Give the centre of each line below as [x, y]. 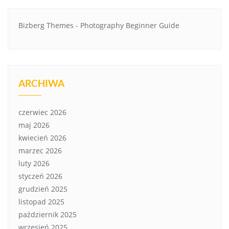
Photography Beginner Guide [130, 25]
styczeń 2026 [40, 176]
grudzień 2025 [43, 189]
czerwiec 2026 [42, 112]
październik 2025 [48, 214]
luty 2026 [34, 163]
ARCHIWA [41, 83]
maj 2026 [34, 125]
